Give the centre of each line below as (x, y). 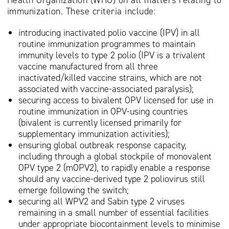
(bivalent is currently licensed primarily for (100, 123)
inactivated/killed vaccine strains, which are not (110, 78)
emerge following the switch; (74, 190)
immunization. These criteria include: (81, 12)
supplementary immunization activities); (94, 134)
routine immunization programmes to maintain (107, 44)
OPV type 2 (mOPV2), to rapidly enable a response (114, 168)
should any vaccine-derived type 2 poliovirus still (112, 179)
